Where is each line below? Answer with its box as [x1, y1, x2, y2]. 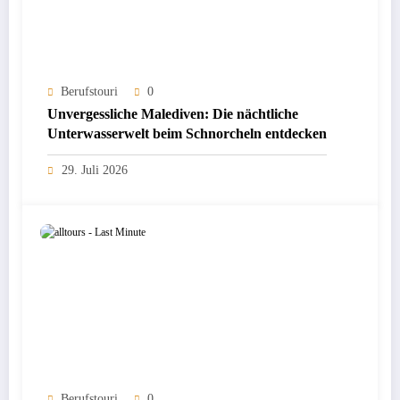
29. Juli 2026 [62, 163, 128, 178]
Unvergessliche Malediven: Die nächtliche [47, 106, 298, 122]
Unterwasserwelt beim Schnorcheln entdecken [47, 126, 327, 142]
